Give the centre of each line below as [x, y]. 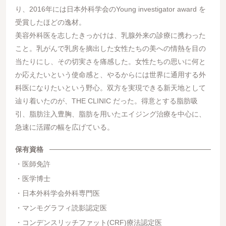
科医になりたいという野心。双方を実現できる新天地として [110, 88]
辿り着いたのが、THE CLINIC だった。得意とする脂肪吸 [106, 101]
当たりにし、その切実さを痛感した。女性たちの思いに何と [110, 62]
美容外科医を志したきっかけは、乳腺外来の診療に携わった [110, 36]
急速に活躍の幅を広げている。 [64, 127]
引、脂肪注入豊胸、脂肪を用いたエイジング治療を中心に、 [110, 114]
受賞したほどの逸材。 [50, 22]
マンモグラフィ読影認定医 [64, 208]
